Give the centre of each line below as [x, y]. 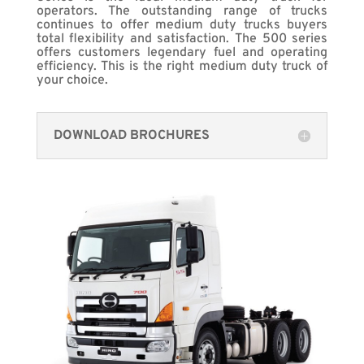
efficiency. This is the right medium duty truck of [182, 66]
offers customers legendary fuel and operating [182, 52]
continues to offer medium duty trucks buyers [182, 25]
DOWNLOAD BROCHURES [131, 135]
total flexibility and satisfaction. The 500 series [182, 39]
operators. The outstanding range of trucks [182, 11]
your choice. [72, 80]
